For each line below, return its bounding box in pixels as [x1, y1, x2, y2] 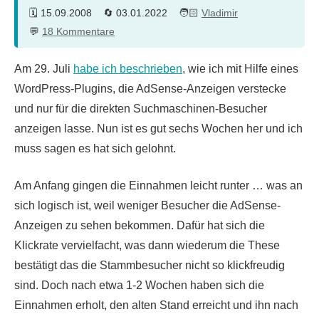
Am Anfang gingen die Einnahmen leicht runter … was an [14, 179, 303, 192]
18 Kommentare [42, 25, 115, 37]
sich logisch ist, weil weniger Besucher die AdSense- [14, 199, 281, 212]
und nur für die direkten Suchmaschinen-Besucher [14, 103, 267, 115]
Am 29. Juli [14, 63, 73, 75]
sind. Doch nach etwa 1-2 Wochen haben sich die [14, 279, 264, 292]
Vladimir [202, 6, 238, 19]
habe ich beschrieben [73, 63, 182, 75]
